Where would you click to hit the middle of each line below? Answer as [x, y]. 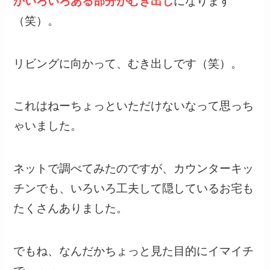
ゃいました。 [48, 126]
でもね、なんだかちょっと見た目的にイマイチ [134, 251]
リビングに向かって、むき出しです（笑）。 [128, 63]
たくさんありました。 [71, 208]
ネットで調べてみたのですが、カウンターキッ [134, 168]
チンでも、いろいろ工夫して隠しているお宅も [134, 188]
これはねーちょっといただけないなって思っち [134, 106]
